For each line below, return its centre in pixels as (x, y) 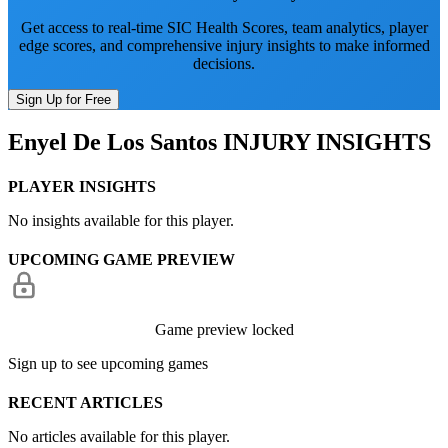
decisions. (224, 63)
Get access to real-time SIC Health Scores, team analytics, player (224, 27)
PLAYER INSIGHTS (82, 186)
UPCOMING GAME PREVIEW (121, 259)
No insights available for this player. (121, 220)
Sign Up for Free (63, 99)
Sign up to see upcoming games (108, 363)
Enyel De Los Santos (112, 142)
